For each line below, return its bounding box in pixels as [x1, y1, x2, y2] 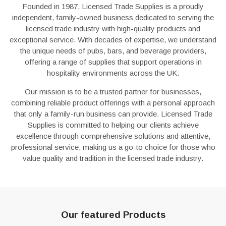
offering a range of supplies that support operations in [24, 58, 202, 66]
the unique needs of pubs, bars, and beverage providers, [20, 46, 206, 55]
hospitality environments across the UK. [47, 69, 179, 77]
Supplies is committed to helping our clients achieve [27, 121, 199, 129]
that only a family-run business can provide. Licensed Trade [14, 109, 212, 118]
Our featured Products [61, 209, 165, 220]
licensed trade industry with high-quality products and [26, 24, 200, 33]
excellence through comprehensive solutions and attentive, [16, 132, 210, 140]
